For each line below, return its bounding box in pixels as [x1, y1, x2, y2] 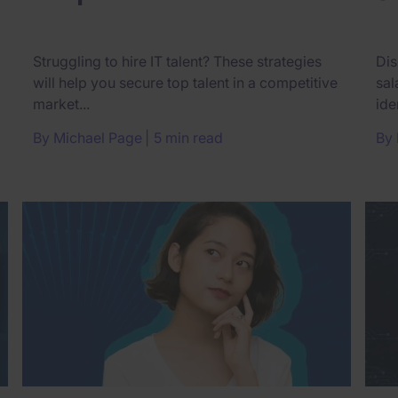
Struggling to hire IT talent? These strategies [33, 52, 322, 70]
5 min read [154, 128, 223, 147]
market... [33, 94, 90, 113]
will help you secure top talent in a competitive [33, 73, 338, 92]
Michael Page [53, 128, 142, 147]
